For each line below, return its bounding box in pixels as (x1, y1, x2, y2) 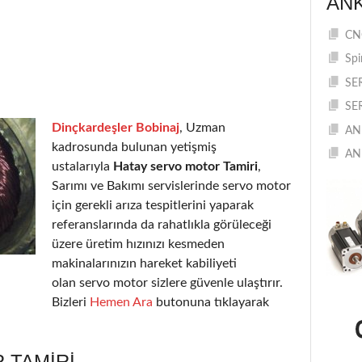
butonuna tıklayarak (153, 295, 269, 309)
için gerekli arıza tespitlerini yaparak (52, 198, 254, 212)
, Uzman (179, 120, 225, 134)
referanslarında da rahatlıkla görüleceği (52, 217, 271, 231)
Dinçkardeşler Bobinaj (52, 120, 179, 134)
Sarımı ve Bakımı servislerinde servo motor (52, 179, 291, 192)
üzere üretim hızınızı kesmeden (52, 237, 225, 250)
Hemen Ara (90, 295, 153, 309)
